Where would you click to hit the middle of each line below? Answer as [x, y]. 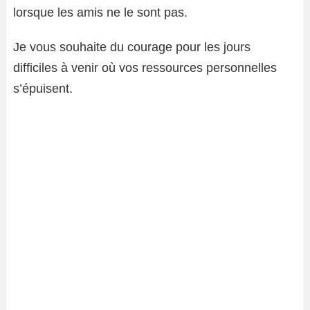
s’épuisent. [43, 88]
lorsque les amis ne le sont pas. [100, 12]
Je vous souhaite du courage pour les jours [132, 47]
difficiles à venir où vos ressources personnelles [145, 67]
